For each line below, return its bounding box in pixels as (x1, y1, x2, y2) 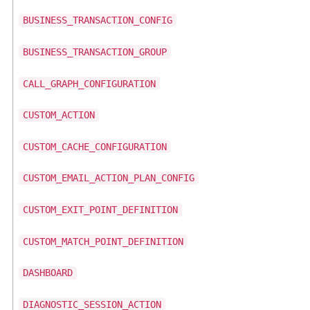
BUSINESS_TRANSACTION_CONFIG (23, 15, 172, 26)
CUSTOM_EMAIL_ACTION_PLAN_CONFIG (23, 172, 194, 184)
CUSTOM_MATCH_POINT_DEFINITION (23, 235, 183, 247)
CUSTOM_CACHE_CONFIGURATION (23, 140, 167, 152)
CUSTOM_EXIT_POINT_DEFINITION (23, 204, 178, 216)
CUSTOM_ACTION (23, 109, 95, 121)
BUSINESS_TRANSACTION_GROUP (23, 46, 167, 58)
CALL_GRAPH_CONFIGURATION (23, 77, 156, 89)
